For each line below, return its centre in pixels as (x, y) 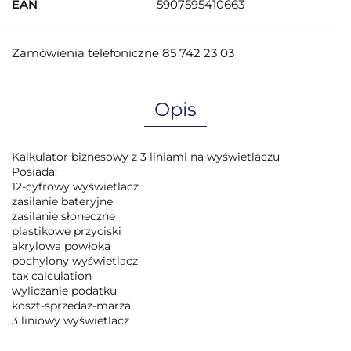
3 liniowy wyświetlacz (71, 320)
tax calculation (52, 276)
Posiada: (34, 172)
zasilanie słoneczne (63, 216)
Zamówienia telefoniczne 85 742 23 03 (123, 53)
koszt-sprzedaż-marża (71, 306)
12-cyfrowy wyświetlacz (75, 186)
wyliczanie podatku (64, 291)
